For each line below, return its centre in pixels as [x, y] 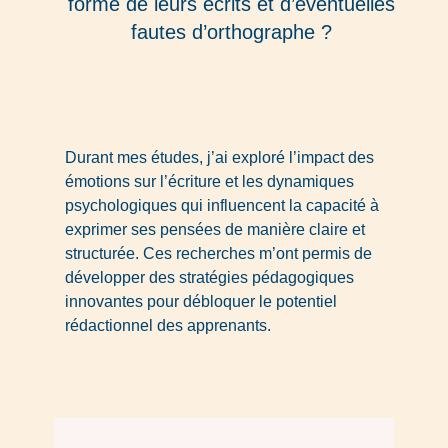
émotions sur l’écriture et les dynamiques [209, 182]
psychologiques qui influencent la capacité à [221, 206]
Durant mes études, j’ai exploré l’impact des [219, 158]
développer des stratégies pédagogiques [209, 278]
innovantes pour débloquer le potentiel [200, 302]
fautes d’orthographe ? [231, 32]
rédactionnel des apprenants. [167, 326]
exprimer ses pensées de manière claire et [214, 230]
